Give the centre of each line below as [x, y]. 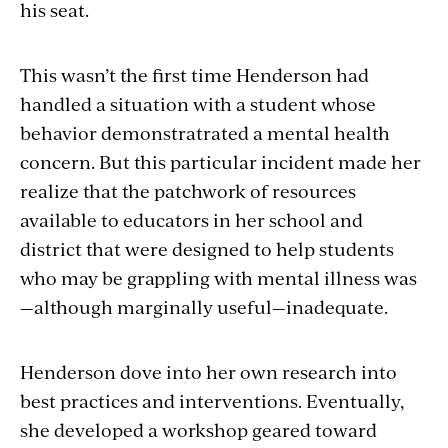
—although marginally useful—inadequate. [204, 307]
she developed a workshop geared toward [198, 430]
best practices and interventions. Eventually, [212, 401]
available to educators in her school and [191, 220]
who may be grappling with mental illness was [218, 278]
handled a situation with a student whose [198, 104]
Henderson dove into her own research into [208, 372]
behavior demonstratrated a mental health [205, 133]
